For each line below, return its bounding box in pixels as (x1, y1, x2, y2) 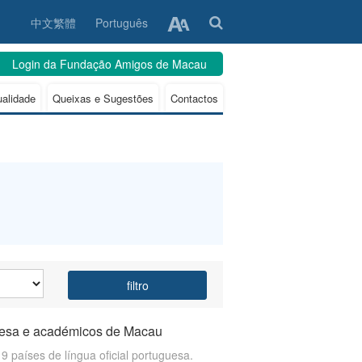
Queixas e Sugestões (53, 90, 154, 106)
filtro (126, 277, 149, 294)
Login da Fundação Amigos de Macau (12, 56, 207, 72)
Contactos (170, 90, 218, 106)
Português (95, 15, 148, 31)
